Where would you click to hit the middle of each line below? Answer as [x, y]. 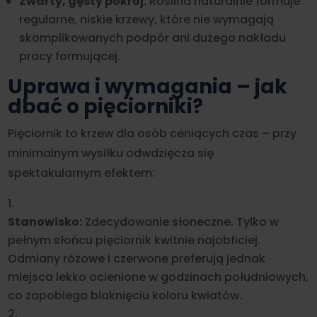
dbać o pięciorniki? [106, 106]
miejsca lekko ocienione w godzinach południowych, [158, 277]
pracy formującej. [70, 56]
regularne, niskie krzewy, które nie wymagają [147, 19]
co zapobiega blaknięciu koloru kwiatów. [125, 295]
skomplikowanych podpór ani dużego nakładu [153, 38]
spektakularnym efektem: [82, 173]
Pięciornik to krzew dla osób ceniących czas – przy [152, 133]
